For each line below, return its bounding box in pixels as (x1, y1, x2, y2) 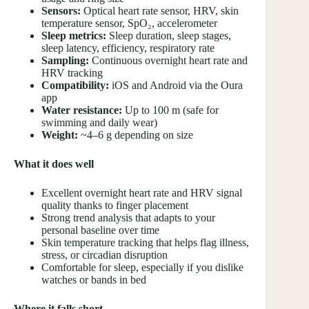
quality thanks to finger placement (41, 199, 188, 212)
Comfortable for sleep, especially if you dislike (41, 261, 243, 274)
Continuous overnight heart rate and (89, 54, 248, 67)
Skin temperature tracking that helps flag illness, (41, 237, 249, 249)
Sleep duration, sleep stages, (106, 30, 231, 42)
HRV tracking (41, 67, 103, 79)
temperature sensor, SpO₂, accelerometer (41, 17, 217, 30)
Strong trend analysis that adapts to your (41, 212, 215, 224)
